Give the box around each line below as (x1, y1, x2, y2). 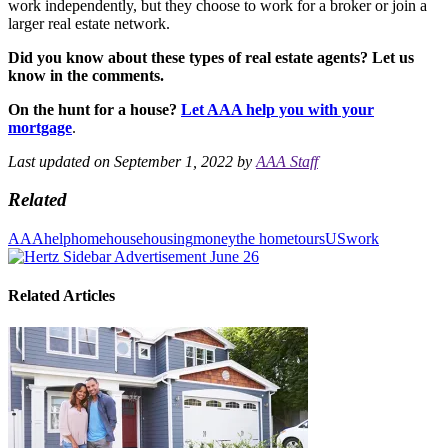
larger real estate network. (8, 14, 170, 32)
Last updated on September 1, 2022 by (8, 152, 256, 170)
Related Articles (8, 287, 115, 305)
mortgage (8, 118, 72, 136)
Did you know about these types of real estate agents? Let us (8, 48, 414, 66)
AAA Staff (256, 152, 318, 170)
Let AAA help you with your (181, 100, 374, 118)
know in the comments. (8, 66, 164, 84)
